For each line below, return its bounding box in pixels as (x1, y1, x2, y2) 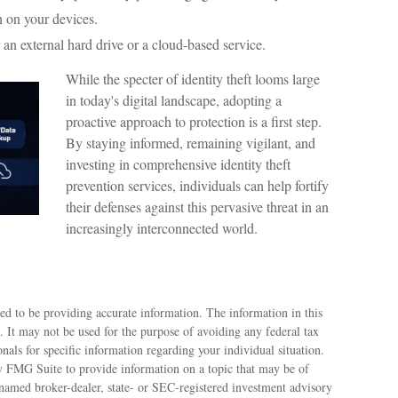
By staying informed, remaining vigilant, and (66, 133, 315, 152)
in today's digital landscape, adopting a (66, 91, 282, 109)
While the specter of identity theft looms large (66, 69, 320, 88)
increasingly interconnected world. (66, 219, 258, 237)
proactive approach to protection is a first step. (66, 112, 322, 131)
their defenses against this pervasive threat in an (66, 197, 329, 216)
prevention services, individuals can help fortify (66, 176, 329, 195)
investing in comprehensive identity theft (66, 155, 291, 173)
